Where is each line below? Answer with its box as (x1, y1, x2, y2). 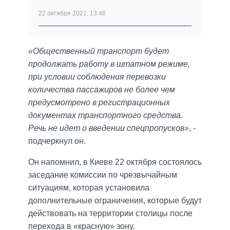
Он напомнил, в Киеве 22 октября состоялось (28, 157, 202, 166)
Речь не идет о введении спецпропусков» (28, 123, 189, 132)
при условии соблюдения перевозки (28, 72, 166, 81)
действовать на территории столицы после (28, 208, 193, 218)
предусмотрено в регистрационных (28, 98, 170, 107)
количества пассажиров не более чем (28, 85, 175, 94)
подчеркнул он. (28, 136, 86, 145)
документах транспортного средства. (28, 110, 183, 120)
